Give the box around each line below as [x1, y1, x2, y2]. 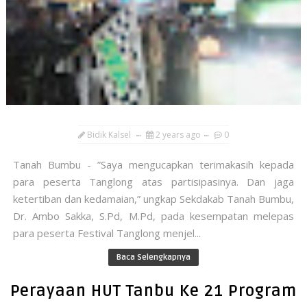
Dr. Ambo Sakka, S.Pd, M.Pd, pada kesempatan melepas [12, 209, 295, 223]
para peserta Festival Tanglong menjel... [12, 226, 201, 241]
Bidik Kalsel [86, 129, 131, 141]
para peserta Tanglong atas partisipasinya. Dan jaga [12, 175, 295, 189]
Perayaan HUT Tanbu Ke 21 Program [10, 282, 297, 302]
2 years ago [155, 129, 201, 141]
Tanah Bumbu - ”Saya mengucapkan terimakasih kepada [12, 158, 295, 172]
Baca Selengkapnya [116, 252, 191, 263]
